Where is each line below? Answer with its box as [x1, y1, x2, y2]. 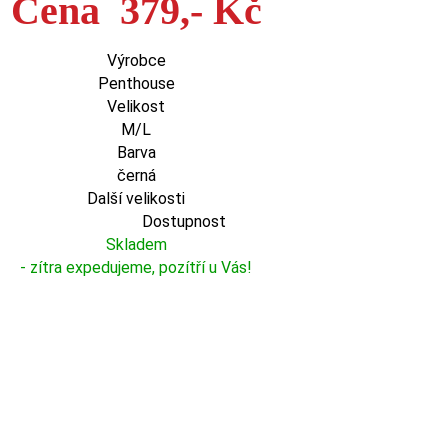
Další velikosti [87, 189, 185, 208]
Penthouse [97, 74, 175, 93]
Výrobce [106, 51, 166, 70]
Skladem [105, 235, 167, 254]
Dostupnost [141, 212, 226, 231]
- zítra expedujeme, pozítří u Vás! [20, 258, 252, 277]
